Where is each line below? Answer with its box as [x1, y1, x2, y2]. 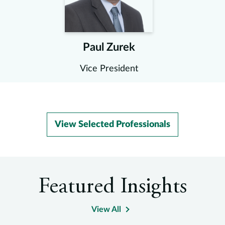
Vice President [79, 64, 138, 73]
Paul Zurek [82, 42, 135, 53]
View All [91, 205, 121, 213]
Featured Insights [38, 176, 187, 198]
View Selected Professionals [55, 120, 170, 129]
